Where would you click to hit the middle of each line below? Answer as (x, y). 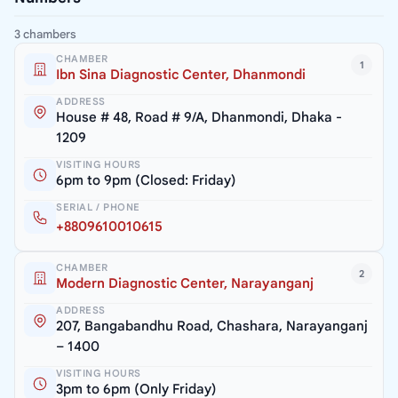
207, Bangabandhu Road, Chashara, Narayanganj (212, 326)
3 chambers (45, 34)
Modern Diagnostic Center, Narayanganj (185, 283)
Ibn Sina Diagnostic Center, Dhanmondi (181, 74)
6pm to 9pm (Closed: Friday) (146, 180)
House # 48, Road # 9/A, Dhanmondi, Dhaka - (199, 117)
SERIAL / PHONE (98, 207)
